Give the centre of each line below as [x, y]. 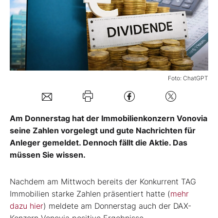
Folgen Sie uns [48, 60]
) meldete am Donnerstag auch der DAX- [117, 206]
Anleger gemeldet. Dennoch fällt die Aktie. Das [99, 143]
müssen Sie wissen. [48, 155]
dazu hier [27, 206]
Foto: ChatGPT [188, 78]
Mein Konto [57, 29]
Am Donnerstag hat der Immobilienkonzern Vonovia [109, 118]
